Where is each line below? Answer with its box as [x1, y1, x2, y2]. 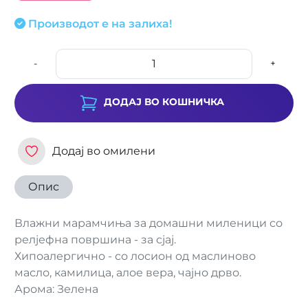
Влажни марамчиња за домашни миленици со [14, 217, 283, 230]
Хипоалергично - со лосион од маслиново [14, 250, 256, 263]
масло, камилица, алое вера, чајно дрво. [14, 266, 241, 279]
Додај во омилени [52, 144, 155, 157]
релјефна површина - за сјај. [14, 233, 176, 246]
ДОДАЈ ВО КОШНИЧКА [103, 96, 224, 109]
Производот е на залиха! [28, 16, 172, 30]
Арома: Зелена [14, 283, 98, 296]
